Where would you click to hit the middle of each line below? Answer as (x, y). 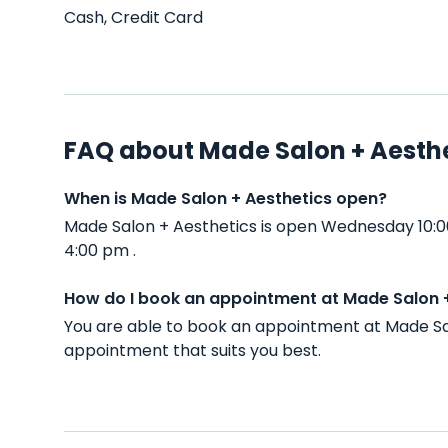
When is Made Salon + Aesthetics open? (225, 198)
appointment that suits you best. (192, 350)
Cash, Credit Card (133, 17)
